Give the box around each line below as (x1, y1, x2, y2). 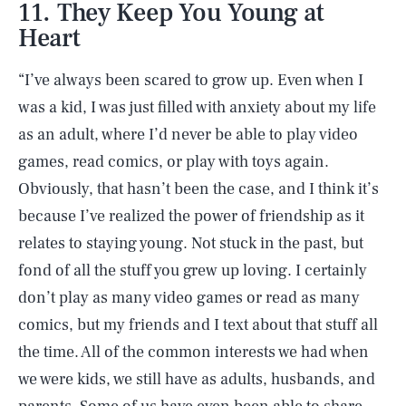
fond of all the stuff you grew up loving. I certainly (18, 260, 367, 281)
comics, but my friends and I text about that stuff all (18, 314, 378, 335)
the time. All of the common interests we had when (18, 342, 369, 362)
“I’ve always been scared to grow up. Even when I (18, 70, 363, 91)
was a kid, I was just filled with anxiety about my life (18, 97, 376, 118)
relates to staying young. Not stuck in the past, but (18, 233, 363, 254)
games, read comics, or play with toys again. (18, 151, 329, 172)
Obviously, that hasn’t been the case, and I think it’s (18, 179, 379, 199)
